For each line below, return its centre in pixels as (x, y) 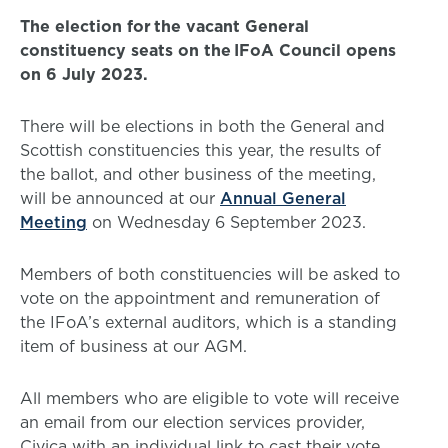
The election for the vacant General (164, 26)
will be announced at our (120, 198)
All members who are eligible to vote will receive (209, 398)
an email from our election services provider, (192, 422)
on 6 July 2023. (84, 74)
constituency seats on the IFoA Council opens (208, 50)
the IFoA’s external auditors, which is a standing (208, 322)
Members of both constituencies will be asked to (210, 274)
